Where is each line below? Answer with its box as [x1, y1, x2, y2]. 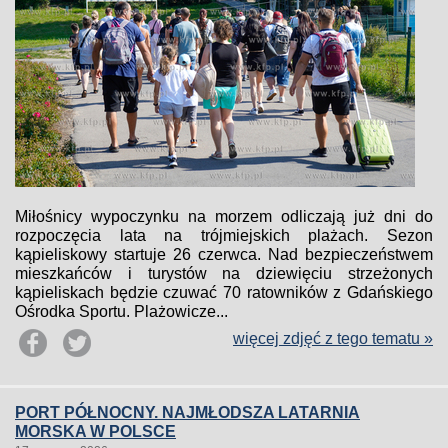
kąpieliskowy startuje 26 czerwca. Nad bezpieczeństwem [15, 246, 433, 263]
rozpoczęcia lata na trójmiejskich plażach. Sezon [15, 227, 433, 244]
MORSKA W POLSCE [15, 423, 176, 440]
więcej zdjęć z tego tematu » [233, 330, 433, 347]
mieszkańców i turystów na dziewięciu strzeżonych [15, 265, 433, 282]
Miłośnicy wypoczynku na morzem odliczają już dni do [15, 208, 433, 225]
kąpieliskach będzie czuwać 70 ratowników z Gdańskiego [15, 284, 433, 301]
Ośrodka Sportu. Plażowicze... [15, 303, 228, 320]
